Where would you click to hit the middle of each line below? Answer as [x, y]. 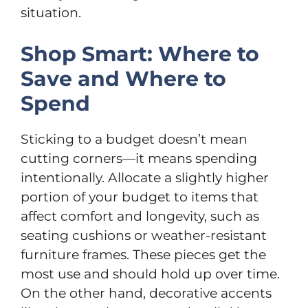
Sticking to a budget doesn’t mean [134, 139]
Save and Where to [123, 79]
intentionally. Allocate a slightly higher [145, 178]
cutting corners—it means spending [139, 158]
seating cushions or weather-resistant [144, 235]
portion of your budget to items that [140, 197]
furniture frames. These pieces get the [143, 255]
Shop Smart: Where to [140, 54]
